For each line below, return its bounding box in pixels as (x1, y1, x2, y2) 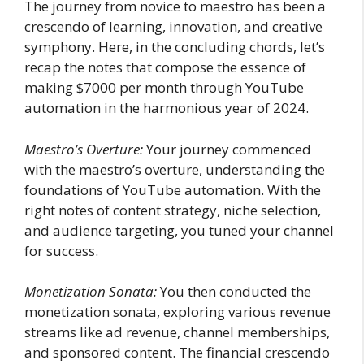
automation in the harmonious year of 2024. (24, 98, 309, 117)
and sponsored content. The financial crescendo (24, 343, 330, 362)
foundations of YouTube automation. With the (24, 180, 321, 199)
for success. (24, 240, 98, 260)
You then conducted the (157, 282, 311, 301)
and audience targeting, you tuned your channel (24, 220, 334, 240)
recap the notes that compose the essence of (24, 58, 306, 76)
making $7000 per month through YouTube (24, 78, 304, 97)
